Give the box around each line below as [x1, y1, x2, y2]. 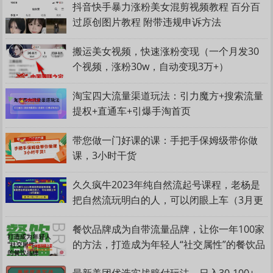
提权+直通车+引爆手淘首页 [73, 103, 191, 117]
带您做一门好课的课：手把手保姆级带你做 [73, 132, 258, 146]
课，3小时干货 [73, 147, 137, 161]
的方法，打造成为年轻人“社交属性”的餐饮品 [73, 236, 266, 250]
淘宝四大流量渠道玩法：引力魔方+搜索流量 [73, 88, 264, 102]
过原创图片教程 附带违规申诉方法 [73, 14, 222, 28]
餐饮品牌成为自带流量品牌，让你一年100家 [73, 221, 265, 235]
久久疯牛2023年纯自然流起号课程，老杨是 [73, 177, 261, 191]
